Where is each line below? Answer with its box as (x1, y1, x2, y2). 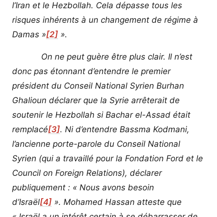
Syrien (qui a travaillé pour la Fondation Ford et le (12, 153, 203, 163)
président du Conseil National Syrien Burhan (12, 80, 184, 91)
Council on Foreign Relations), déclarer (12, 168, 162, 178)
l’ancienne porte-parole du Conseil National (12, 139, 180, 149)
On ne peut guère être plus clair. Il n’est (12, 51, 192, 62)
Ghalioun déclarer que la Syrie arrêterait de (12, 95, 180, 105)
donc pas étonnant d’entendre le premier (12, 66, 170, 76)
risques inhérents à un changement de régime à (12, 15, 198, 25)
